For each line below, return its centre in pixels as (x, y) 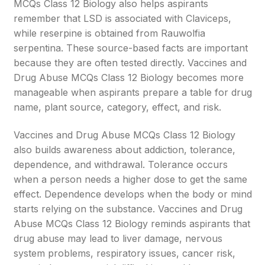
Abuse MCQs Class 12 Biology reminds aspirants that (132, 224)
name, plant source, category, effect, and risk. (118, 107)
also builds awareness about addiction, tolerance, (125, 150)
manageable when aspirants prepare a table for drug (133, 92)
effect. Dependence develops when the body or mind (133, 194)
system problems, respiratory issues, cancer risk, (125, 253)
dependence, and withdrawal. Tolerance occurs (121, 164)
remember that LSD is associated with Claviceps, (123, 18)
